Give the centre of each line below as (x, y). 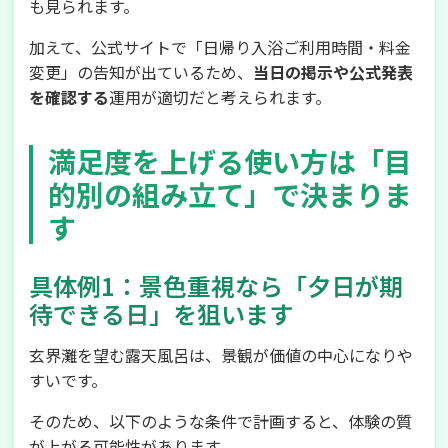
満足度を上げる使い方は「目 (230, 161)
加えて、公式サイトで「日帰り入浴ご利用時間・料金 (220, 47)
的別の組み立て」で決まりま (230, 194)
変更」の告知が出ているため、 (141, 72)
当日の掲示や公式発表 (333, 72)
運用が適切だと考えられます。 (220, 97)
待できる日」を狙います (161, 313)
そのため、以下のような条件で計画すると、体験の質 (220, 421)
